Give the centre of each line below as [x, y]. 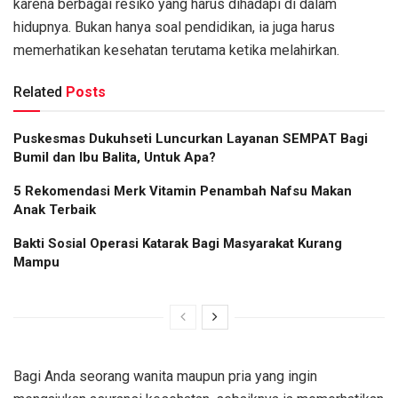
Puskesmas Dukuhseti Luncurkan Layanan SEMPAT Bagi [191, 139]
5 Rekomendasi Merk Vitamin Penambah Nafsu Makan [183, 191]
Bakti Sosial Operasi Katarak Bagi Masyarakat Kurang [178, 244]
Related [38, 92]
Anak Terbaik [55, 210]
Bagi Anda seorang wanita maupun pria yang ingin [165, 377]
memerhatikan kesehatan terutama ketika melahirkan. [176, 51]
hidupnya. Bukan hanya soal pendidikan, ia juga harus [174, 28]
